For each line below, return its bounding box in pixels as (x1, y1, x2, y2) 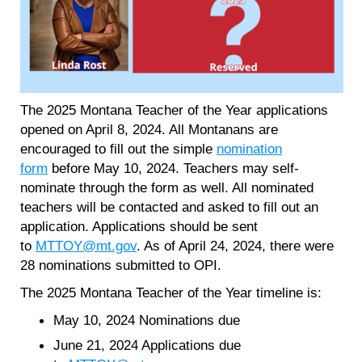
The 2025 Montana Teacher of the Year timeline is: (20, 284, 322, 301)
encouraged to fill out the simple (20, 141, 217, 158)
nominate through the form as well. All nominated (20, 179, 314, 196)
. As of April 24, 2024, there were (137, 238, 334, 255)
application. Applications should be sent (20, 218, 258, 235)
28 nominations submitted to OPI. (20, 257, 221, 274)
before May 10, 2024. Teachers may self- (48, 160, 299, 177)
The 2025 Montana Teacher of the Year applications (20, 102, 328, 119)
